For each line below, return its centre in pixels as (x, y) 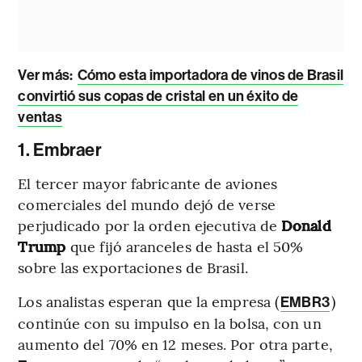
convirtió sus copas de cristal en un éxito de (158, 96)
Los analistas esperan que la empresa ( (149, 301)
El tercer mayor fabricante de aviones (148, 183)
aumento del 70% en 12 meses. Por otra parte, (175, 343)
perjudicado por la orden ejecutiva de (148, 225)
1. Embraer (60, 150)
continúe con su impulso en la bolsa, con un (170, 322)
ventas (40, 117)
